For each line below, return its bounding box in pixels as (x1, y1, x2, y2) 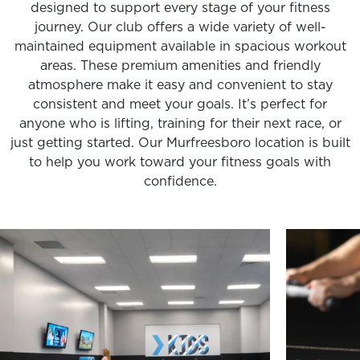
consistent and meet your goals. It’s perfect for (33, 95, 327, 112)
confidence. (143, 172, 217, 190)
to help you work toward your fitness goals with (29, 153, 331, 170)
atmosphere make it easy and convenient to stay (27, 76, 333, 93)
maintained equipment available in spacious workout (14, 37, 346, 55)
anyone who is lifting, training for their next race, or (18, 114, 342, 132)
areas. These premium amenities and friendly (39, 56, 321, 74)
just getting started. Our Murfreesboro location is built (10, 133, 350, 151)
